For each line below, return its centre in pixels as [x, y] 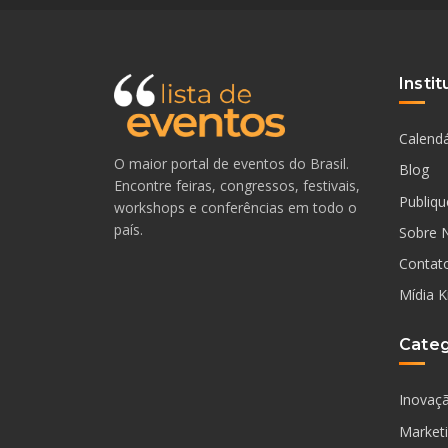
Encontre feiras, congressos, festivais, [237, 186]
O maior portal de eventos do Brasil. [231, 164]
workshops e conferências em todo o [235, 208]
